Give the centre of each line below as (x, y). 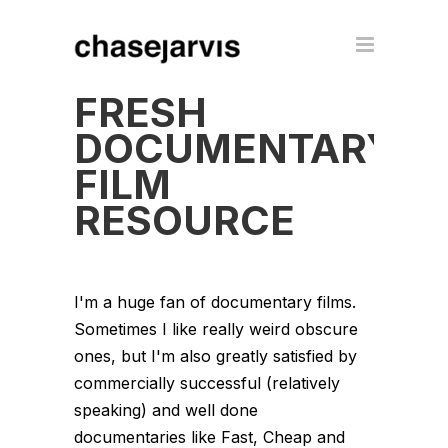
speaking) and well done (166, 410)
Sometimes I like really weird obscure (216, 329)
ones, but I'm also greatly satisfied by (215, 356)
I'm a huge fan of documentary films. (215, 302)
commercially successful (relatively (207, 383)
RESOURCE (184, 220)
